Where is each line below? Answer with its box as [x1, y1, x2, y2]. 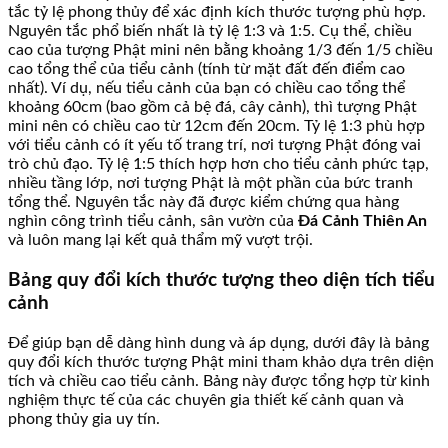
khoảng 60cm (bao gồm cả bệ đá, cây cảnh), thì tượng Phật [8, 99, 417, 116]
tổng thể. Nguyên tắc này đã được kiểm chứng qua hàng [8, 194, 399, 211]
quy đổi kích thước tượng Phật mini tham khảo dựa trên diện [8, 353, 434, 370]
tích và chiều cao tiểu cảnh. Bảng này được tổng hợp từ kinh [8, 372, 430, 389]
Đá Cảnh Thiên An [298, 213, 427, 230]
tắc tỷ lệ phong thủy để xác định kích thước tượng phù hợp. [8, 4, 426, 21]
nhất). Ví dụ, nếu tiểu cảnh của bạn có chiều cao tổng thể [8, 80, 405, 97]
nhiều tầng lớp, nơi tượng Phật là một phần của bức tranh [8, 175, 413, 192]
